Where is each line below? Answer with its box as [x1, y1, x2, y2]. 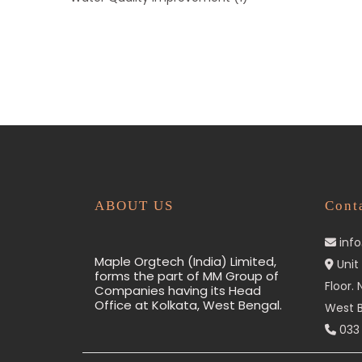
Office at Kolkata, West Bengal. [95, 297, 282, 314]
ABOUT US [95, 198, 174, 213]
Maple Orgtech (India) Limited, [95, 253, 276, 270]
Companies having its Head [95, 282, 261, 299]
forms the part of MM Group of [95, 267, 279, 284]
